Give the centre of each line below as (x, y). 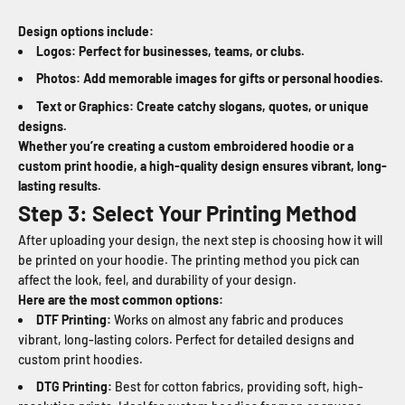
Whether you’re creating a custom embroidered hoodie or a (186, 146)
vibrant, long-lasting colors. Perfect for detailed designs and (186, 339)
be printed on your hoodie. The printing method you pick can (189, 259)
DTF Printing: (74, 319)
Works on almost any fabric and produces (227, 319)
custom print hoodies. (80, 359)
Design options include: (86, 31)
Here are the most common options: (121, 299)
